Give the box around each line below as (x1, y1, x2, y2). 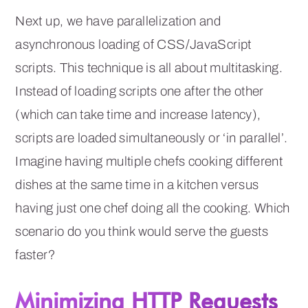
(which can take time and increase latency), (15, 107, 261, 122)
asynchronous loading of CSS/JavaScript (15, 36, 252, 52)
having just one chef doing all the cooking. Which (15, 200, 290, 215)
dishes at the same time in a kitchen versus (15, 177, 259, 192)
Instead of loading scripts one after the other (15, 83, 264, 98)
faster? (15, 247, 55, 262)
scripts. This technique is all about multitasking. (15, 60, 283, 75)
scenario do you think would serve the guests (15, 223, 268, 239)
